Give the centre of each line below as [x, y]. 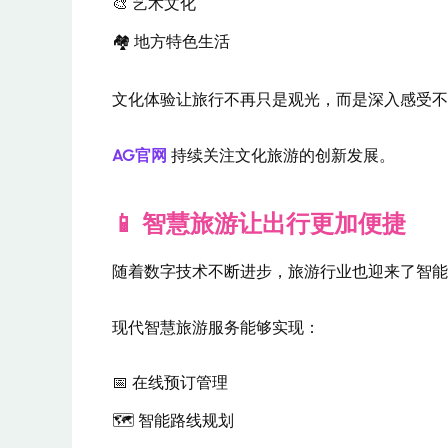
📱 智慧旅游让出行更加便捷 [259, 224]
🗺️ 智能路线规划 [173, 421]
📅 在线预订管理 [170, 383]
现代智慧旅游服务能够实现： [216, 327]
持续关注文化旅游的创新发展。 [283, 155]
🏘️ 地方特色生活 [171, 42]
